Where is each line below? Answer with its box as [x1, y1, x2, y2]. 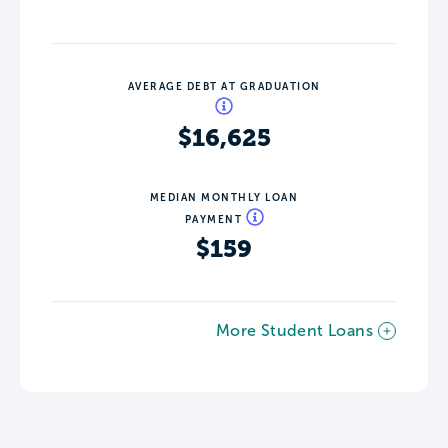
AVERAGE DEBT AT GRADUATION [127, 80, 321, 92]
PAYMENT [184, 213, 246, 225]
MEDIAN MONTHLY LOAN [149, 191, 299, 203]
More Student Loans [215, 321, 373, 339]
